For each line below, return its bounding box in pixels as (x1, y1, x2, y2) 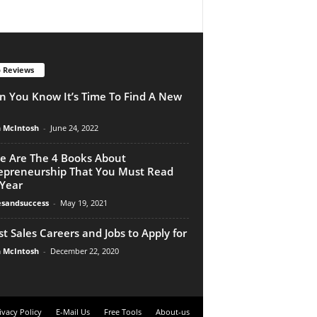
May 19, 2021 (59, 197, 108, 208)
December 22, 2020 (50, 245, 119, 256)
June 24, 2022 (50, 122, 98, 133)
